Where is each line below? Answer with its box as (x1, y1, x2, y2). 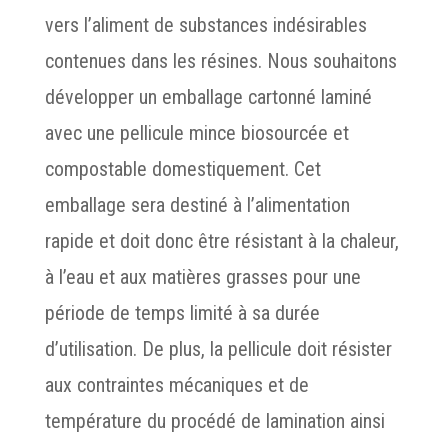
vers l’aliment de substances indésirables (44, 13, 367, 37)
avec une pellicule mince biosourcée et (44, 121, 349, 145)
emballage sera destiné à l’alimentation (44, 193, 350, 217)
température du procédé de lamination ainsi (44, 409, 385, 433)
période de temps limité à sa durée (44, 301, 320, 325)
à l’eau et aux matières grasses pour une (44, 265, 361, 289)
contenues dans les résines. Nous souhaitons (44, 49, 397, 73)
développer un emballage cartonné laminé (44, 85, 372, 109)
